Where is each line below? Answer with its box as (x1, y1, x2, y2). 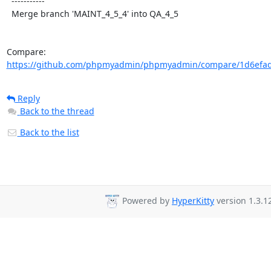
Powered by (120, 195, 172, 207)
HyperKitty (172, 195, 214, 207)
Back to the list (17, 126, 79, 138)
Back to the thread (19, 105, 94, 117)
